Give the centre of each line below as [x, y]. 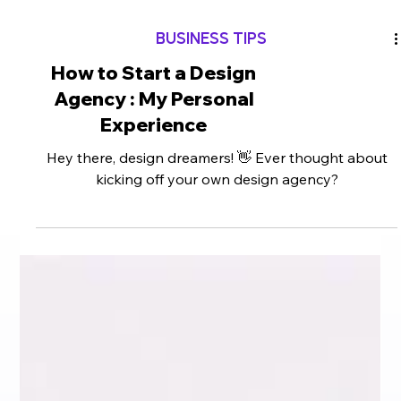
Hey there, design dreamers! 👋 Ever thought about [217, 318]
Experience [154, 285]
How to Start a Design [154, 233]
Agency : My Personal [154, 259]
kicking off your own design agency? [217, 340]
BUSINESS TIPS [211, 200]
